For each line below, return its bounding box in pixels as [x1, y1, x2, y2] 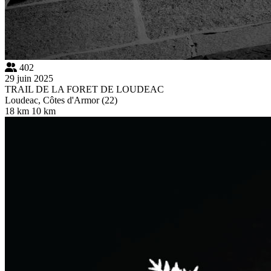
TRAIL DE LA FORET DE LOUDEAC [5, 83, 164, 94]
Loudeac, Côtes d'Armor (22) [5, 94, 117, 105]
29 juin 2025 [5, 73, 53, 83]
